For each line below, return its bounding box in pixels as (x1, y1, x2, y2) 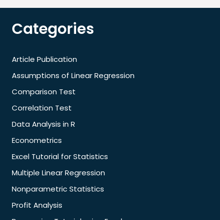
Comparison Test (12, 86, 76, 97)
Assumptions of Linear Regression (12, 70, 135, 81)
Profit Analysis (12, 200, 62, 211)
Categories (12, 19, 94, 40)
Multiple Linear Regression (12, 167, 105, 178)
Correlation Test (12, 103, 72, 113)
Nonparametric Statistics (12, 184, 104, 194)
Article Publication (12, 54, 77, 65)
